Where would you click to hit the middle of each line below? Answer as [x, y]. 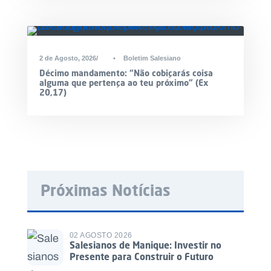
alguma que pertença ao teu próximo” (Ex [124, 82]
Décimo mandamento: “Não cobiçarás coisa [126, 73]
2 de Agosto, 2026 [68, 58]
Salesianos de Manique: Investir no [145, 245]
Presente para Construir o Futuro [142, 257]
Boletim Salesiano [152, 58]
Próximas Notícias [106, 190]
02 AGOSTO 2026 [101, 236]
